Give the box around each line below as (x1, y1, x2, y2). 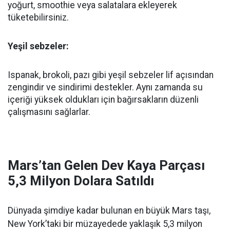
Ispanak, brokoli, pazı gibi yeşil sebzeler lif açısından (8, 70, 214, 81)
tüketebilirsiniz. (8, 12, 69, 23)
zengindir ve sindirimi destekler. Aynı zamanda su (8, 82, 203, 93)
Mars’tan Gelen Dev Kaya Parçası (8, 158, 205, 174)
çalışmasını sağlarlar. (8, 107, 90, 118)
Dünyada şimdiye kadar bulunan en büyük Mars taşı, (8, 205, 210, 216)
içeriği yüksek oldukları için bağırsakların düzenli (8, 94, 199, 105)
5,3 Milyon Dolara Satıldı (8, 173, 154, 189)
